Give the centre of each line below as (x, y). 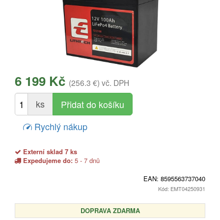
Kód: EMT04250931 (182, 188)
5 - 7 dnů (86, 160)
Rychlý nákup (60, 126)
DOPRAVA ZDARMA (110, 210)
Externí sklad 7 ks (49, 151)
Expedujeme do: (48, 160)
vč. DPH (115, 82)
